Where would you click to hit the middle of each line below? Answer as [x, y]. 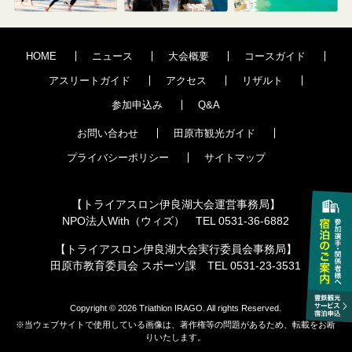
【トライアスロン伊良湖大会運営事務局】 [176, 205]
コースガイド [275, 57]
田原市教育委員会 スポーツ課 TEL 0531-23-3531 [176, 266]
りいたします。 [176, 337]
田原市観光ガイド [214, 134]
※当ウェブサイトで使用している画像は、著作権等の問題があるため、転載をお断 [176, 325]
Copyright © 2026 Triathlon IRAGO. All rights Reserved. [176, 308]
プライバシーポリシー [117, 158]
